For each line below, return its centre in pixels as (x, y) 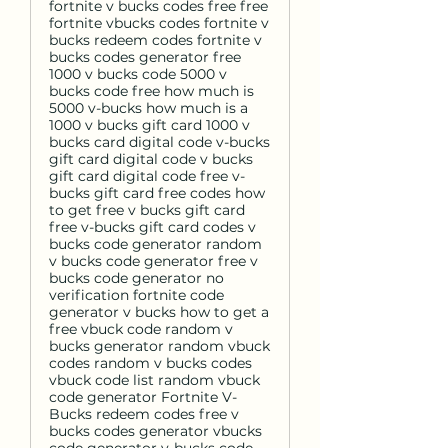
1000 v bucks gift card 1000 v (149, 125)
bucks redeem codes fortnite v (155, 40)
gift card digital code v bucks (151, 159)
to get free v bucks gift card (147, 210)
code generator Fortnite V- (143, 397)
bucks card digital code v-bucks (159, 142)
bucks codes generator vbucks (155, 431)
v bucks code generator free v (153, 261)
